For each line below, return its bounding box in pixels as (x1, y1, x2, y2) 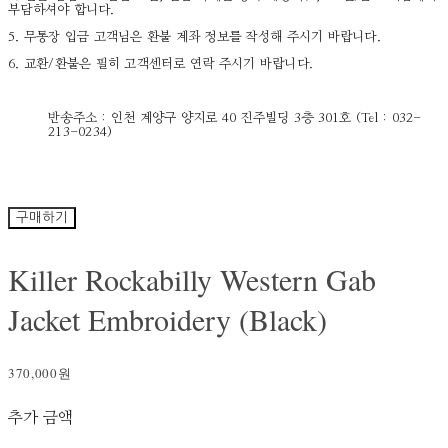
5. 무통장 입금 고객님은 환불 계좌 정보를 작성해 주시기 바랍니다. (8, 31, 381, 45)
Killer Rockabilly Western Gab (8, 259, 376, 300)
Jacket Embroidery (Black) (8, 299, 327, 340)
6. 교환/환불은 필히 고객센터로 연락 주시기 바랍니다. (8, 58, 318, 72)
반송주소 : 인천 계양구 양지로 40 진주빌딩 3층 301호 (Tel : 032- (48, 112, 422, 126)
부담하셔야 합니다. (8, 4, 119, 18)
